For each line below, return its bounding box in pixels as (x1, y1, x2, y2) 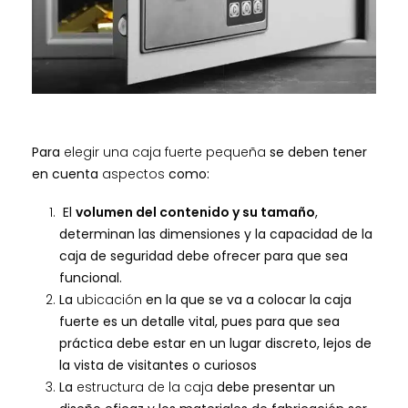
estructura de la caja (76, 378, 213, 397)
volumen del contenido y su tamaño (75, 203, 315, 222)
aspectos (102, 164, 168, 183)
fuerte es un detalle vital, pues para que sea (58, 312, 340, 331)
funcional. (58, 269, 122, 288)
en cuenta (32, 164, 102, 183)
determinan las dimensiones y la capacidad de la (58, 225, 372, 244)
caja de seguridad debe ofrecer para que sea (58, 247, 348, 266)
